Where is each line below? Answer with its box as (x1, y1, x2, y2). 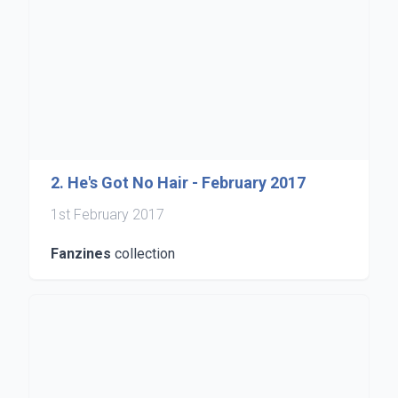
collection (111, 245, 175, 262)
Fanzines (51, 245, 111, 262)
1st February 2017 (51, 206, 164, 223)
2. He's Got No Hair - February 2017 (51, 173, 306, 192)
